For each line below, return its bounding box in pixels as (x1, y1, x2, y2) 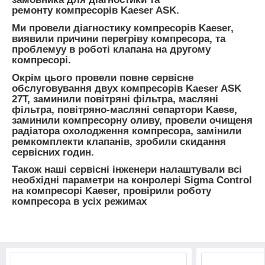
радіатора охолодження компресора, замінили (12, 125, 241, 137)
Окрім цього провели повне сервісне (12, 72, 193, 83)
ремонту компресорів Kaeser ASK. (12, 5, 179, 17)
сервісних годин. (12, 146, 94, 158)
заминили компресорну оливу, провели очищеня (12, 114, 253, 126)
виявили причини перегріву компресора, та (12, 33, 225, 44)
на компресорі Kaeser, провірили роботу (12, 185, 211, 197)
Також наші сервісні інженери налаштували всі (12, 164, 242, 176)
